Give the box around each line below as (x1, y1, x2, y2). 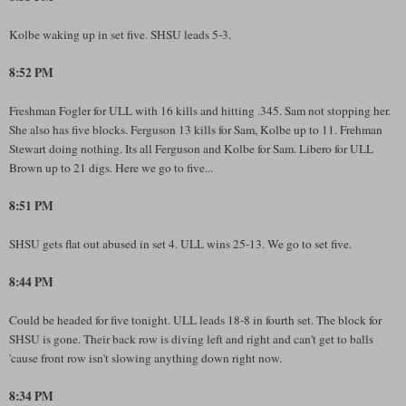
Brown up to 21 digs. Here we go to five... (9, 159, 213, 176)
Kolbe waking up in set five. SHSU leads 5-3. (9, 25, 231, 43)
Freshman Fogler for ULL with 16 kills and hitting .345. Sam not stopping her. (9, 101, 391, 119)
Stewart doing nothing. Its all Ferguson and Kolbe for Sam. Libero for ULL (9, 140, 373, 157)
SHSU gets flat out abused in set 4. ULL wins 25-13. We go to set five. (9, 235, 352, 252)
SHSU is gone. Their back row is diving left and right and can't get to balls (9, 330, 373, 347)
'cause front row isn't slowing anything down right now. (9, 349, 282, 366)
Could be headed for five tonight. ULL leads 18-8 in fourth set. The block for (9, 311, 382, 328)
